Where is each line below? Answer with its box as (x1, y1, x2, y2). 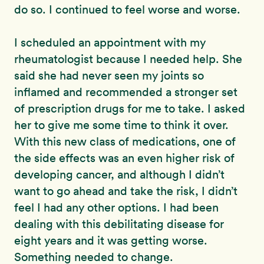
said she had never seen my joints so (14, 68, 204, 82)
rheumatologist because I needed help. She (14, 52, 242, 66)
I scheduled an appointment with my (14, 35, 206, 49)
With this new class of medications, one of (14, 134, 236, 148)
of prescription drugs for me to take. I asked (14, 101, 245, 115)
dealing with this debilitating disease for (14, 217, 224, 231)
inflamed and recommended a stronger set (14, 85, 237, 99)
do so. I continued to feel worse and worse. (14, 2, 240, 16)
